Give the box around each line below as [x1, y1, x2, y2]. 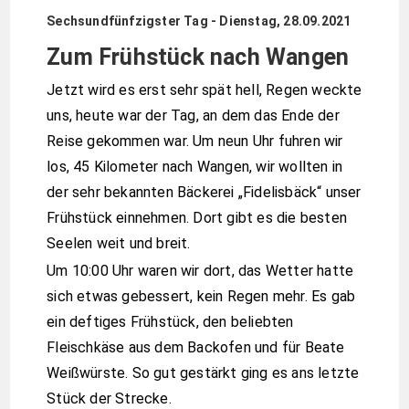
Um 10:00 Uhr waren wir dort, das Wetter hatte [47, 261, 354, 279]
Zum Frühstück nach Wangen [47, 44, 350, 70]
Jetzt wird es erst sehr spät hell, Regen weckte [47, 81, 362, 99]
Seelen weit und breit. [47, 235, 191, 252]
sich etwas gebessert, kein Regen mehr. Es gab [47, 287, 356, 305]
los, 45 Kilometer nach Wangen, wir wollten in [47, 158, 343, 175]
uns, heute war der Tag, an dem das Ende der [47, 107, 340, 124]
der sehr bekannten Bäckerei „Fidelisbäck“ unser [47, 184, 362, 201]
